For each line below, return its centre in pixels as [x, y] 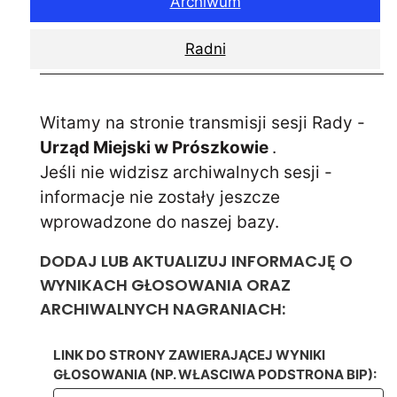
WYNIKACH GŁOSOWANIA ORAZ [165, 285]
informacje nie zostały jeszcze [160, 197]
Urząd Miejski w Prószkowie [156, 148]
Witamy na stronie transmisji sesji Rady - [202, 123]
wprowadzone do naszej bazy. [160, 222]
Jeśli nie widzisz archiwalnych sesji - [186, 172]
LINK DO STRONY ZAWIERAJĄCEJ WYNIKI [189, 355]
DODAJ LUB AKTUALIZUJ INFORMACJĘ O [196, 261]
